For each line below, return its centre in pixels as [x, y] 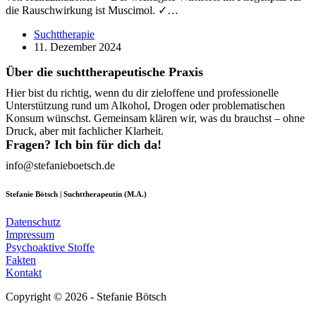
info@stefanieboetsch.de [60, 165]
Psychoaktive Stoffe [50, 247]
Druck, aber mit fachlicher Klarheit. [85, 130]
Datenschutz [33, 221]
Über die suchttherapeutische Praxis [104, 72]
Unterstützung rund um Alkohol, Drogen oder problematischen [145, 105]
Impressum [30, 234]
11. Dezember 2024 [78, 47]
